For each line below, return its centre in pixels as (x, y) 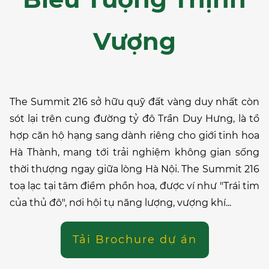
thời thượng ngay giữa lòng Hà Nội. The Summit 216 (134, 169)
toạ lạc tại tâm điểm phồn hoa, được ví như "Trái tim (134, 186)
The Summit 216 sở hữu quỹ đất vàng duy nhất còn (134, 102)
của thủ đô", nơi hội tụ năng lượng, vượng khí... (120, 203)
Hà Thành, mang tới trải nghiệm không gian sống (134, 152)
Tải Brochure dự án (134, 240)
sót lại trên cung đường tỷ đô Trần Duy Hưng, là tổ (134, 119)
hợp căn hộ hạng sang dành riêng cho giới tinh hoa (134, 135)
